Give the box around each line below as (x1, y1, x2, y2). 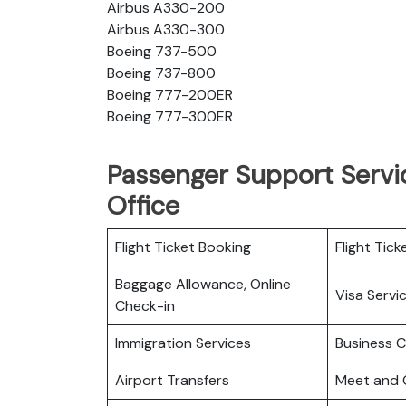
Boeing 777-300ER (107, 106, 233, 126)
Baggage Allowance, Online (115, 274, 291, 294)
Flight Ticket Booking (115, 237, 251, 256)
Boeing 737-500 (107, 41, 217, 61)
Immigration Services (115, 333, 251, 353)
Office (107, 188, 179, 223)
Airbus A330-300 (107, 19, 225, 39)
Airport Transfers (115, 370, 229, 390)
